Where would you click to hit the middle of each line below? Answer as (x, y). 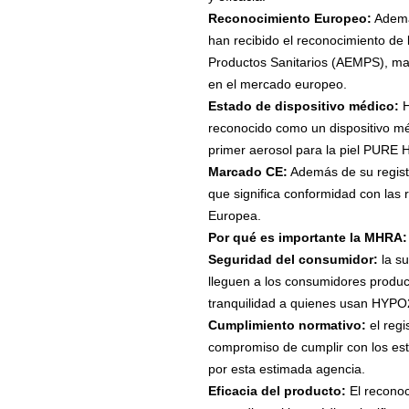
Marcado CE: (247, 172)
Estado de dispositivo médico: (303, 106)
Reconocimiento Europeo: (289, 19)
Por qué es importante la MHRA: (307, 238)
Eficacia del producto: (277, 391)
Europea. (234, 216)
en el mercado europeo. (277, 84)
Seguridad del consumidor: (293, 260)
